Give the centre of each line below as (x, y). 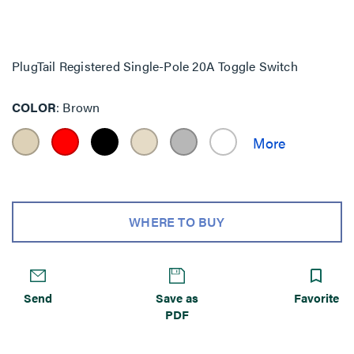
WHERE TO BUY (177, 221)
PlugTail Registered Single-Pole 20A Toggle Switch (155, 66)
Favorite (316, 297)
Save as (177, 297)
